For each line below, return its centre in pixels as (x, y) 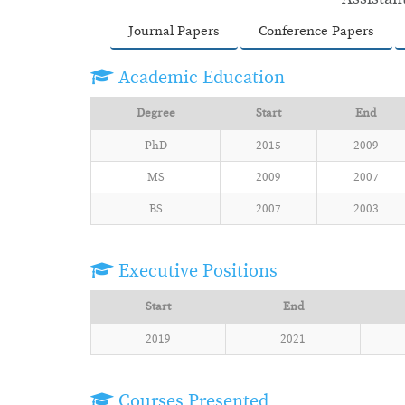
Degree (155, 113)
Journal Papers (174, 31)
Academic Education (199, 77)
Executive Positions (196, 271)
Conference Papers (316, 31)
